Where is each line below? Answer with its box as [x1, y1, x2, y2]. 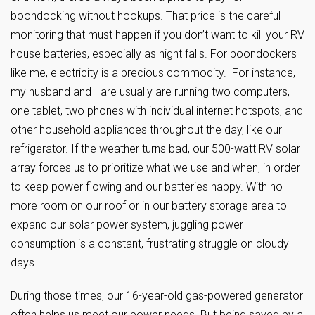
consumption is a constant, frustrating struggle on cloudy [11, 237, 289, 251]
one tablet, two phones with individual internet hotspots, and [11, 104, 303, 118]
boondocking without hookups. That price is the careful [11, 9, 281, 23]
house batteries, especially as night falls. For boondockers [11, 47, 297, 61]
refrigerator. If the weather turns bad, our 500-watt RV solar [11, 142, 300, 156]
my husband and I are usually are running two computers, [11, 85, 290, 99]
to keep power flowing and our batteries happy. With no [11, 180, 283, 194]
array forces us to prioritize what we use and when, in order [11, 161, 300, 175]
